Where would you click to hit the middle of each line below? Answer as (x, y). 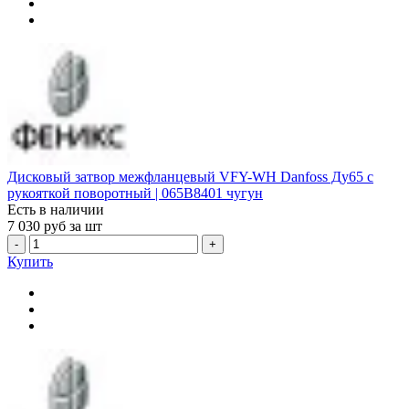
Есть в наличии (56, 209)
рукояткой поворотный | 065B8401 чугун (135, 193)
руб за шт (73, 225)
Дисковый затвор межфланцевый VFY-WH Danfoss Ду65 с (190, 176)
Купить (30, 261)
